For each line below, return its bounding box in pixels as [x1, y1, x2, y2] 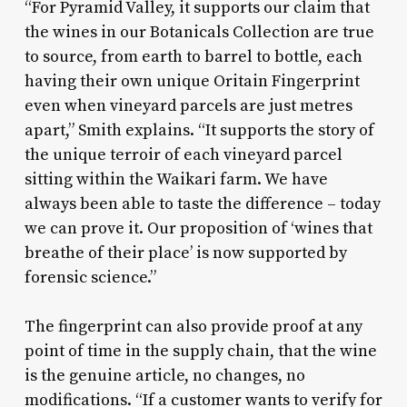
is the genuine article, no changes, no [24, 365, 305, 387]
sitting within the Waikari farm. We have [24, 169, 328, 191]
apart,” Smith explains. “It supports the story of [24, 120, 374, 142]
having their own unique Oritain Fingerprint [24, 71, 360, 93]
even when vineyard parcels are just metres [24, 95, 352, 117]
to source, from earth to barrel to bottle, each [24, 46, 362, 68]
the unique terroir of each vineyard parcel [24, 144, 342, 166]
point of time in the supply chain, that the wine [24, 341, 377, 362]
